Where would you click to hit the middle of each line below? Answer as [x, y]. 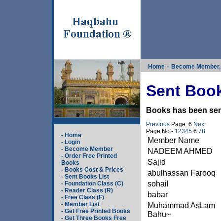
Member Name [173, 140]
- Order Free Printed [89, 156]
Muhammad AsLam [181, 205]
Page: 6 [182, 124]
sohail [158, 184]
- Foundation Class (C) [92, 184]
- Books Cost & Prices [92, 170]
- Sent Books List [85, 177]
